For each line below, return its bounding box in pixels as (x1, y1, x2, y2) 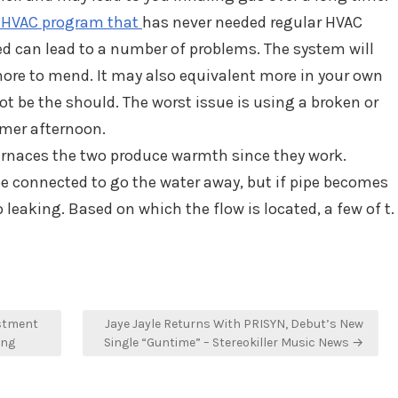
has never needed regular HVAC (142, 12, 362, 32)
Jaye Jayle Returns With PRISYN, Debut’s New (105, 316, 363, 331)
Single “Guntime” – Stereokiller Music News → (104, 335, 363, 350)
